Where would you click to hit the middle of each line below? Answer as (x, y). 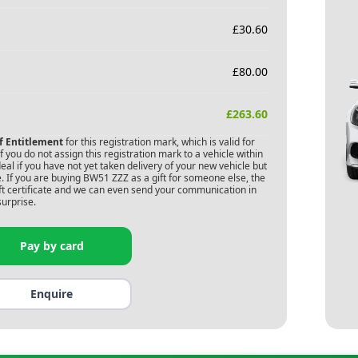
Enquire (52, 294)
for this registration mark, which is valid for (159, 142)
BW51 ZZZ (105, 178)
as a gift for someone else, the (197, 178)
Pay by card (52, 246)
